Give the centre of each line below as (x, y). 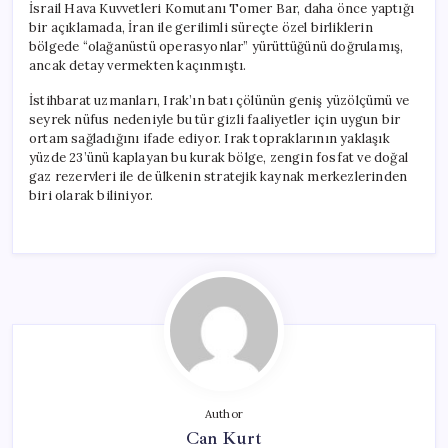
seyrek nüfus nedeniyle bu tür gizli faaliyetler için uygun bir (215, 119)
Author (224, 413)
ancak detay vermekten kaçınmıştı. (138, 65)
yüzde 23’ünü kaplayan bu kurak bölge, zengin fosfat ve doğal (219, 157)
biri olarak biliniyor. (91, 195)
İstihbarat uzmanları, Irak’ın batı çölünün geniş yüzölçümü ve (219, 100)
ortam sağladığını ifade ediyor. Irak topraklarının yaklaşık (209, 138)
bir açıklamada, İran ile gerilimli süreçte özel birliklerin (201, 27)
